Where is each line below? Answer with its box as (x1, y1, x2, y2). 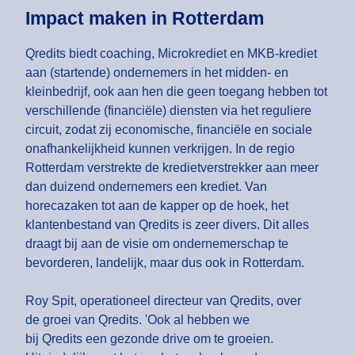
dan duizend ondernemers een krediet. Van (25, 180, 267, 194)
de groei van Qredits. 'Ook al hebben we (25, 313, 250, 327)
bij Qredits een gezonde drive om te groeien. (25, 332, 273, 346)
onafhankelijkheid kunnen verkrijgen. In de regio (25, 142, 295, 156)
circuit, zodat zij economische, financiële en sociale (25, 123, 312, 137)
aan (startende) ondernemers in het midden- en (25, 66, 288, 80)
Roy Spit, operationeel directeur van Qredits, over (25, 294, 301, 308)
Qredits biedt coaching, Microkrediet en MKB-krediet (25, 47, 317, 61)
